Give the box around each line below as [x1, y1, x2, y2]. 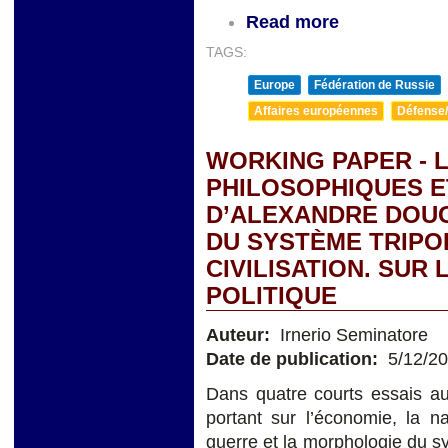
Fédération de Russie [314, 78, 435, 93]
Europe [254, 78, 295, 93]
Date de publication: [206, 349, 383, 370]
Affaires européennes [254, 104, 378, 119]
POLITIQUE [206, 283, 337, 310]
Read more [246, 12, 339, 33]
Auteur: [206, 325, 275, 346]
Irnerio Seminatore [275, 325, 428, 346]
